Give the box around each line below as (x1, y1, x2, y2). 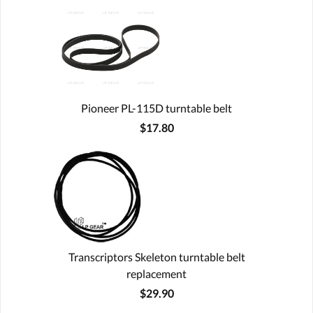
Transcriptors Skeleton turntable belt (68, 249, 245, 263)
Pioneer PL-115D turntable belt (81, 101, 232, 115)
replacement (126, 266, 187, 280)
